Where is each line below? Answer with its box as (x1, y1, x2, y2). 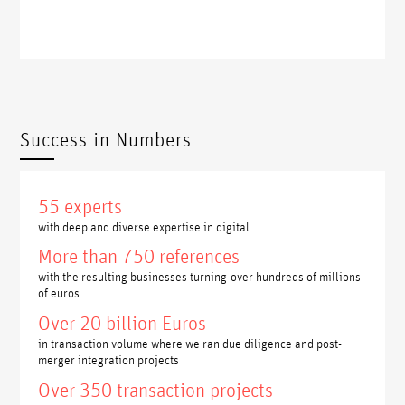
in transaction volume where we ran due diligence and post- (38, 334, 343, 352)
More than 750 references (38, 244, 240, 268)
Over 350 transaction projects (38, 378, 274, 402)
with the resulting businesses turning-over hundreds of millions (38, 268, 362, 285)
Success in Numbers (20, 127, 193, 151)
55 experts (38, 193, 123, 218)
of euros (38, 284, 80, 301)
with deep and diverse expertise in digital (38, 217, 250, 234)
